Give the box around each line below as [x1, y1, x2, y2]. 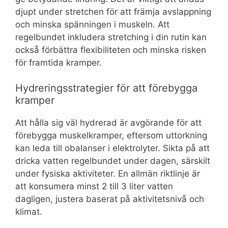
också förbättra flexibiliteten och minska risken [15, 44, 206, 55]
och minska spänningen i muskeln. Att [15, 19, 169, 30]
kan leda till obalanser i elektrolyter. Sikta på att [15, 143, 210, 154]
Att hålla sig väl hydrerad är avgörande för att [15, 118, 202, 128]
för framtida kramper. [15, 57, 102, 68]
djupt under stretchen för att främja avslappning [15, 6, 211, 17]
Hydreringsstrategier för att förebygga [15, 82, 197, 95]
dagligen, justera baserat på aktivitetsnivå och [15, 194, 204, 205]
